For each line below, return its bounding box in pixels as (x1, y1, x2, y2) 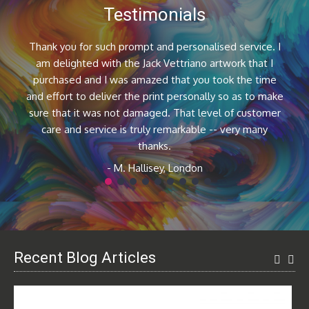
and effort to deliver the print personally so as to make (26, 90, 283, 103)
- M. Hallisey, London (106, 161, 203, 175)
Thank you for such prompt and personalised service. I (28, 40, 281, 53)
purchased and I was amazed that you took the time (32, 73, 277, 86)
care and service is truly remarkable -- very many (41, 123, 268, 136)
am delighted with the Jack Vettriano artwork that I (36, 57, 273, 70)
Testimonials (103, 4, 206, 25)
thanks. (138, 139, 171, 152)
